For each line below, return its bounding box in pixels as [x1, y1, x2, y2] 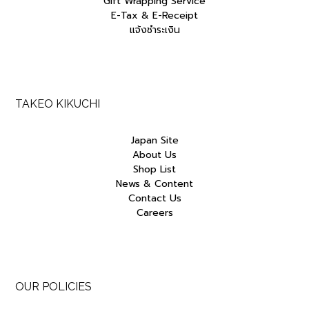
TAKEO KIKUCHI [15, 97, 100, 111]
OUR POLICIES [15, 280, 92, 294]
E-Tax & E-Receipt [111, 8, 198, 23]
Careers [136, 206, 173, 221]
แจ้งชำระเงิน [129, 22, 180, 37]
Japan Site [130, 133, 179, 148]
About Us [132, 148, 177, 163]
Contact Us [128, 191, 181, 206]
